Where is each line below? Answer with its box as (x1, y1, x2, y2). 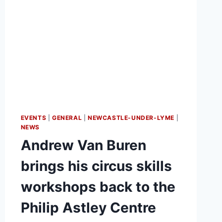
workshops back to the (20, 178, 175, 195)
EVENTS (20, 113, 47, 121)
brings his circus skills (20, 157, 172, 174)
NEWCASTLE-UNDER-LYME (88, 113, 174, 121)
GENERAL (52, 113, 82, 121)
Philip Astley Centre (20, 199, 156, 216)
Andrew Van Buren (20, 136, 146, 154)
